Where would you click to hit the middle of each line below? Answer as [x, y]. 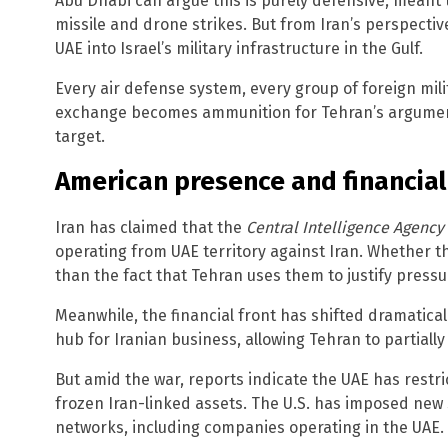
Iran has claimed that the [150, 227]
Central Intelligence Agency [345, 227]
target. [80, 136]
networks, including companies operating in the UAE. [249, 427]
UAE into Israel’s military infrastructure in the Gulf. [239, 48]
